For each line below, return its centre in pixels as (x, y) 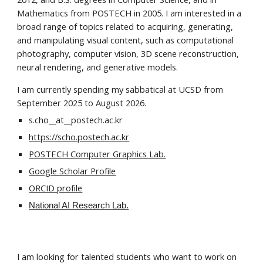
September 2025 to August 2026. (82, 102)
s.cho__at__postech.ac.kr (76, 119)
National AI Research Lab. (79, 205)
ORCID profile (56, 188)
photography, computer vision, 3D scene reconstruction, (128, 53)
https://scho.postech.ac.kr (79, 136)
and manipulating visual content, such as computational (126, 40)
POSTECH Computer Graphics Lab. (97, 154)
